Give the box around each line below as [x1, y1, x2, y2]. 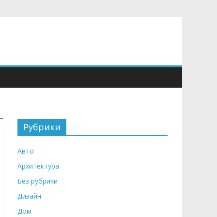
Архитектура [17, 161, 59, 170]
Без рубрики [17, 176, 58, 186]
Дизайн [17, 191, 41, 201]
